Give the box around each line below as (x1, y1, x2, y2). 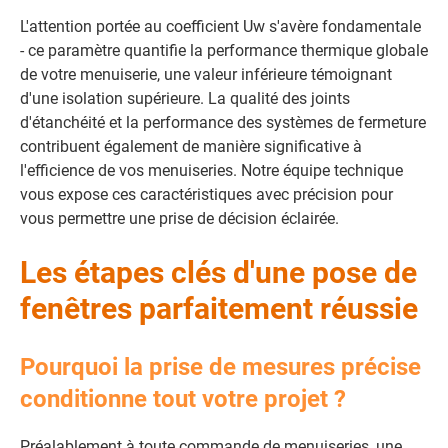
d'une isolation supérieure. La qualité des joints (20, 89, 350, 108)
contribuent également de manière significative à (20, 137, 362, 156)
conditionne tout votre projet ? (20, 385, 346, 413)
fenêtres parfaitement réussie (20, 291, 418, 326)
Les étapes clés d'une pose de (20, 255, 417, 290)
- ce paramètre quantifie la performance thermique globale (20, 41, 428, 60)
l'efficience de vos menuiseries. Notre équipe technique (20, 161, 403, 180)
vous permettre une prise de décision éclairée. (20, 209, 339, 228)
